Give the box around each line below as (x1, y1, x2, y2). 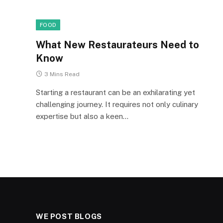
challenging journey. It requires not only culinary (36, 100, 198, 109)
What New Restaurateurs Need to (36, 39, 199, 51)
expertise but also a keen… (36, 112, 128, 120)
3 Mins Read (44, 71, 80, 78)
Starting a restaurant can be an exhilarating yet (36, 88, 195, 97)
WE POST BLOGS (36, 212, 102, 221)
